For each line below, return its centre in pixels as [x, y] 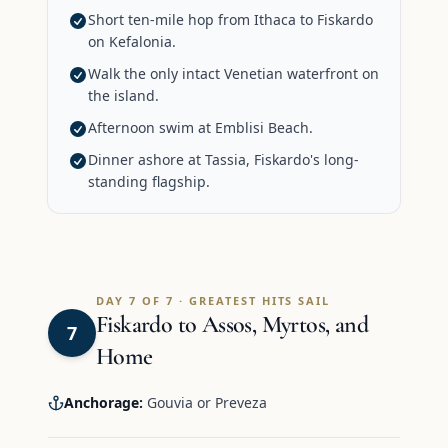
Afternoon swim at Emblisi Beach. [200, 128]
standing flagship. [149, 182]
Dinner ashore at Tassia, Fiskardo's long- [223, 160]
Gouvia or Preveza [205, 403]
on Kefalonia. [132, 42]
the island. [123, 96]
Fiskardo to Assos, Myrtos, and [232, 325]
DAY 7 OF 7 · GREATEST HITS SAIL [213, 301]
